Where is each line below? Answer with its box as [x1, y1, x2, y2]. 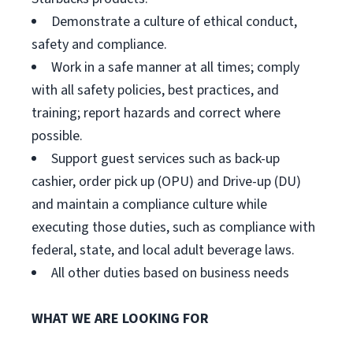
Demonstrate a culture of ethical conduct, [51, 12, 297, 32]
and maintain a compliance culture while [32, 195, 267, 214]
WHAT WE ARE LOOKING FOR [32, 309, 209, 329]
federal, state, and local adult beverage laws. [32, 240, 295, 260]
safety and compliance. [32, 35, 167, 54]
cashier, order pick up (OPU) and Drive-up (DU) [32, 172, 301, 191]
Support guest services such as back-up [51, 149, 280, 169]
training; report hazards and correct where [32, 103, 281, 123]
